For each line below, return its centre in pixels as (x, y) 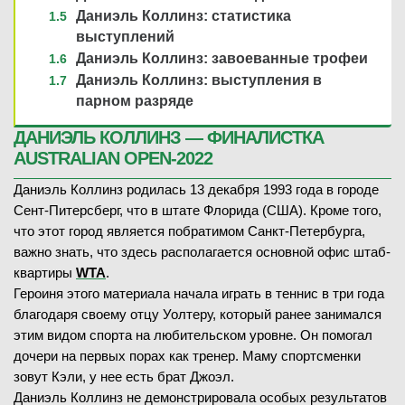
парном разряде (134, 100)
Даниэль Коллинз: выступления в (198, 80)
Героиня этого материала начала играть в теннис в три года (199, 293)
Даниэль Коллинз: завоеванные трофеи (221, 58)
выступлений (125, 36)
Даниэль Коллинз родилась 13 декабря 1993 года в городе (196, 189)
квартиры (45, 272)
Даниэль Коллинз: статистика (183, 15)
